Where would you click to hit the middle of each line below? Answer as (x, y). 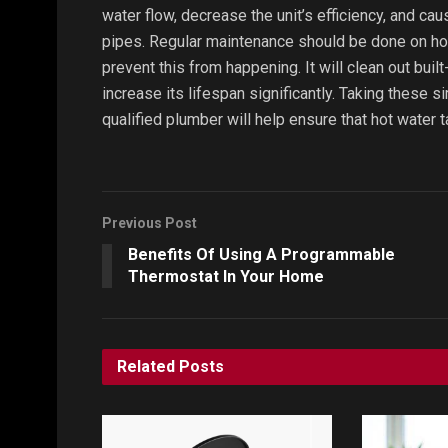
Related (146, 366)
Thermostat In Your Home (226, 276)
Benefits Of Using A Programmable (261, 254)
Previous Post (149, 222)
